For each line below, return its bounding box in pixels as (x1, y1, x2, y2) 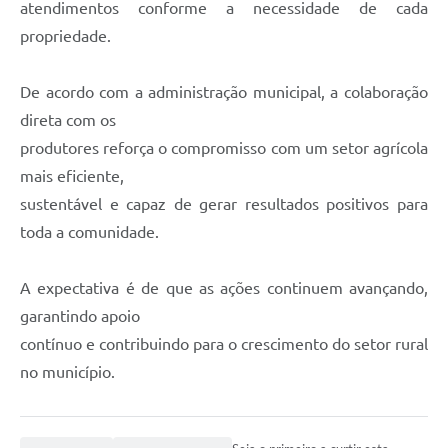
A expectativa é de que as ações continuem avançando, (20, 278, 428, 297)
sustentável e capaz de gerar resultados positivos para (20, 194, 428, 213)
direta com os (20, 110, 116, 129)
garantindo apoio (20, 306, 140, 325)
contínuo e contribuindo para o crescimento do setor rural (20, 334, 428, 353)
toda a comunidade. (20, 222, 159, 241)
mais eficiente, (20, 166, 124, 185)
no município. (20, 362, 115, 381)
